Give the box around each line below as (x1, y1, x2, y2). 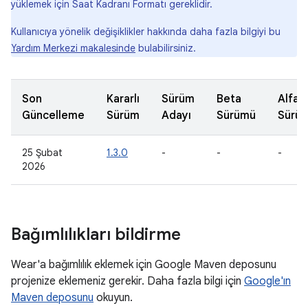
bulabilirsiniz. (135, 42, 196, 54)
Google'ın (244, 274, 291, 288)
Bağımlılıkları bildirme (11, 224, 181, 245)
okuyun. (93, 291, 133, 305)
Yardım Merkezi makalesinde (11, 42, 135, 54)
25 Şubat (22, 146, 63, 159)
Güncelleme (22, 109, 85, 122)
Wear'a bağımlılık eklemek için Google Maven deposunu (11, 258, 276, 272)
